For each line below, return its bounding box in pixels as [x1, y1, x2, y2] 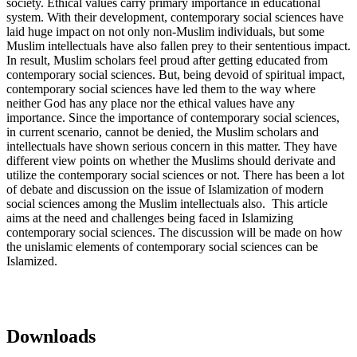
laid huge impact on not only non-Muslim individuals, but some [6, 25, 324, 39]
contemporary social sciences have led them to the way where [6, 82, 316, 96]
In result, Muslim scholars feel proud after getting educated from [6, 53, 328, 68]
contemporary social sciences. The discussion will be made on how [6, 226, 343, 240]
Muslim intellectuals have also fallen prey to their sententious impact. [6, 39, 351, 53]
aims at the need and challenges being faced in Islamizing [6, 211, 293, 226]
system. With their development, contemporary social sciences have [6, 10, 343, 25]
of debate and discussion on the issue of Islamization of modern [6, 182, 324, 197]
